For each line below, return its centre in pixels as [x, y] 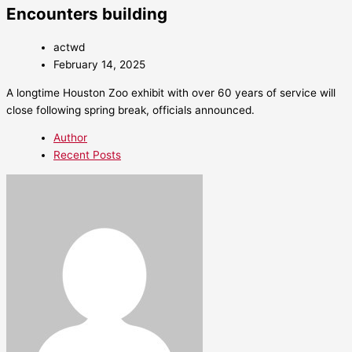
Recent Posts [87, 155]
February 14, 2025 [99, 65]
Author [70, 138]
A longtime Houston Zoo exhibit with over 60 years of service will [171, 92]
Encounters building [87, 14]
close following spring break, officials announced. [130, 110]
